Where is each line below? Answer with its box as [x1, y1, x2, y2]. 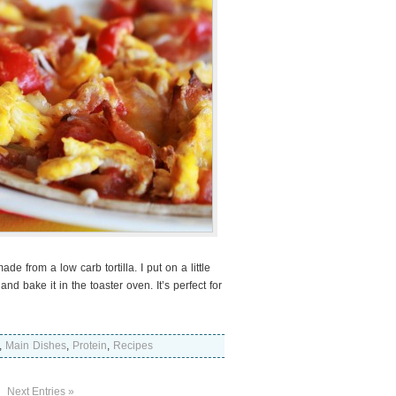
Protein [72, 339, 107, 352]
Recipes [113, 339, 153, 352]
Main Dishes [5, 339, 66, 352]
